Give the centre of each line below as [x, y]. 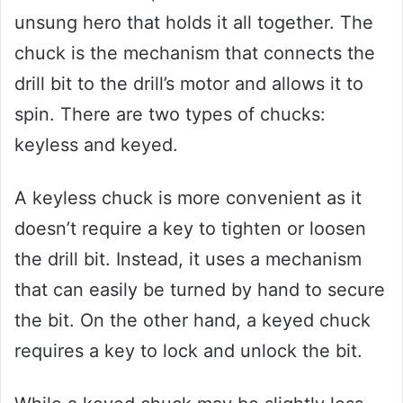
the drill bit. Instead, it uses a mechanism [188, 259]
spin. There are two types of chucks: [170, 114]
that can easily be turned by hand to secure [200, 289]
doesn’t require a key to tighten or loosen [190, 228]
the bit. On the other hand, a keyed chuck [193, 320]
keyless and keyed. [96, 144]
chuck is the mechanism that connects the [195, 53]
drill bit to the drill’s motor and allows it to [189, 83]
